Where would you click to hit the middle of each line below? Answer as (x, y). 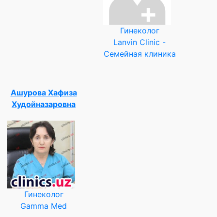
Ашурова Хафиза (44, 92)
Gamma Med (44, 206)
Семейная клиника (139, 54)
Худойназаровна (44, 104)
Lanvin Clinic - (139, 42)
